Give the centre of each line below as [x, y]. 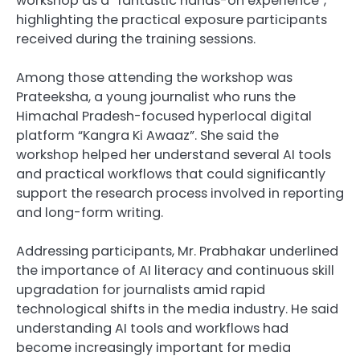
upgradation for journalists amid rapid [141, 289]
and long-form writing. [90, 212]
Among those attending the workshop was [154, 77]
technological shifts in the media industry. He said [177, 309]
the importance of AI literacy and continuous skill [175, 270]
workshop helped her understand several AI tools [174, 154]
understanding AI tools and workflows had [152, 328]
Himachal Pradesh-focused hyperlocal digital [164, 116]
